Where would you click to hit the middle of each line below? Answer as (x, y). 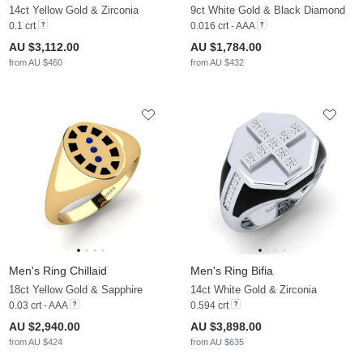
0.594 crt (211, 306)
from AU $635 (217, 342)
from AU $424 (36, 342)
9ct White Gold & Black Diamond (268, 11)
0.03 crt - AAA (38, 306)
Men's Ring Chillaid (58, 271)
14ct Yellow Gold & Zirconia (74, 11)
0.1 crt (23, 26)
